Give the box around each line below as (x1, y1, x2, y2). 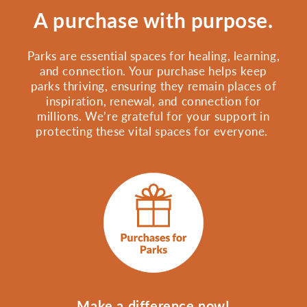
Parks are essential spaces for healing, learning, (27, 49, 280, 64)
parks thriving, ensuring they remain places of (30, 79, 277, 94)
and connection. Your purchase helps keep (39, 64, 267, 79)
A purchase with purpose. (34, 8, 273, 33)
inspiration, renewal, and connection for (45, 94, 261, 109)
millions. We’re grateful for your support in (37, 109, 270, 124)
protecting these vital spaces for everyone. (36, 124, 271, 139)
